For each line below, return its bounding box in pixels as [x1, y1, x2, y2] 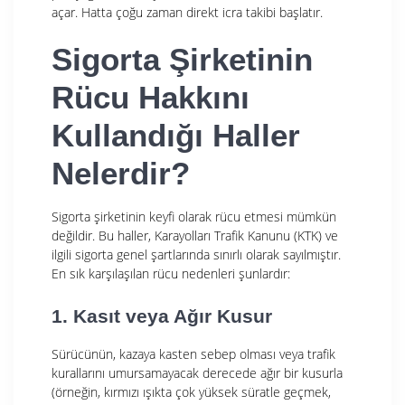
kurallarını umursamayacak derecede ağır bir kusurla [52, 363, 343, 381]
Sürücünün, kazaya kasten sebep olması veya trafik [52, 344, 335, 363]
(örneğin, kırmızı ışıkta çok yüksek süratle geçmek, [52, 382, 331, 400]
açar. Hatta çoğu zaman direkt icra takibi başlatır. [52, 3, 323, 21]
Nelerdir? [52, 155, 190, 191]
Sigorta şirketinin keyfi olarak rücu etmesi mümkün [52, 207, 336, 225]
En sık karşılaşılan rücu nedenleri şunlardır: [52, 264, 290, 282]
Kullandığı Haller [52, 117, 300, 153]
